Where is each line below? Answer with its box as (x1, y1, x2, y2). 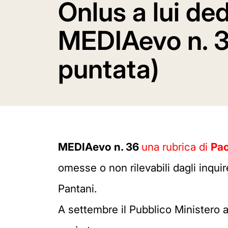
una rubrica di (141, 140, 211, 153)
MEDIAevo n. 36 (58, 140, 141, 153)
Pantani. (58, 182, 97, 195)
